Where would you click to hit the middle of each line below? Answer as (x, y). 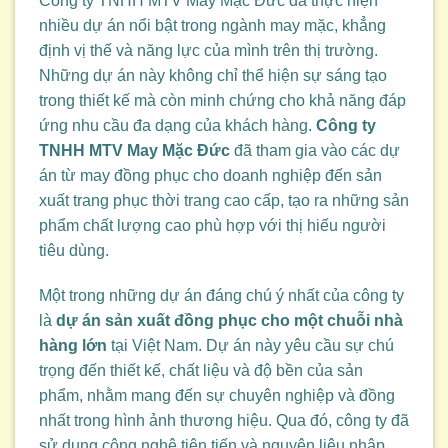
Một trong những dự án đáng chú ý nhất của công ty (221, 296)
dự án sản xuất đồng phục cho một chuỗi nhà (229, 321)
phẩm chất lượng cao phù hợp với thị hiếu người (212, 225)
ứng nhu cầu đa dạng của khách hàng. (177, 125)
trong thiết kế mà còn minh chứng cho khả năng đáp (222, 100)
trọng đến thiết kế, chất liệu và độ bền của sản (201, 371)
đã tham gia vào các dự (315, 150)
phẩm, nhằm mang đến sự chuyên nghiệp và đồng (217, 396)
